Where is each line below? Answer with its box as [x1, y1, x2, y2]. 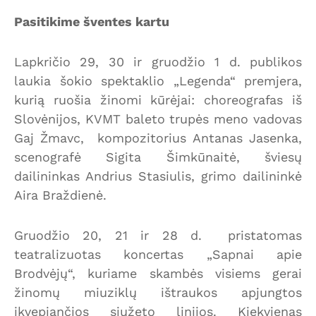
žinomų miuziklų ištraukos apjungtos [14, 284, 302, 300]
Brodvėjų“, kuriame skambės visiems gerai [14, 265, 302, 281]
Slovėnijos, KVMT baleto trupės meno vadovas [14, 111, 302, 126]
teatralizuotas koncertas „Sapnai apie [14, 246, 302, 262]
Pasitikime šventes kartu [14, 13, 169, 29]
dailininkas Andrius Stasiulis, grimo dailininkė [14, 168, 302, 183]
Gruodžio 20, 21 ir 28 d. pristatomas [14, 227, 302, 243]
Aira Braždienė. [14, 187, 107, 202]
